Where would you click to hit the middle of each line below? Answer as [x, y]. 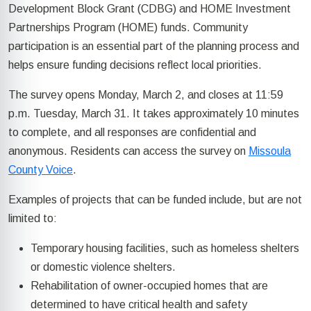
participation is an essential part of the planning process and [154, 47]
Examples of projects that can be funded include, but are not [155, 200]
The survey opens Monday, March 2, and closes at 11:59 [146, 95]
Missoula [270, 151]
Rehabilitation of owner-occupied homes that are [149, 286]
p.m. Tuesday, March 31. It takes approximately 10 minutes [154, 114]
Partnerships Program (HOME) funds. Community [128, 28]
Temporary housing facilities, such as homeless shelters [165, 249]
